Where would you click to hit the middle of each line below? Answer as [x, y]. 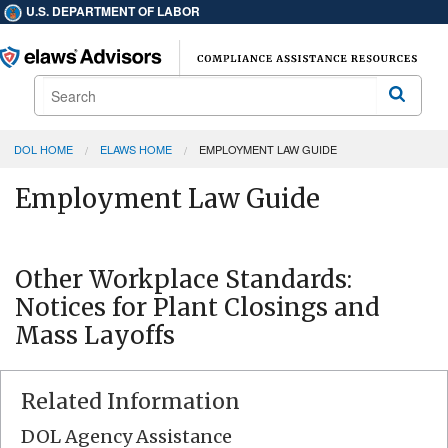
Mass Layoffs [95, 336]
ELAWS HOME [136, 149]
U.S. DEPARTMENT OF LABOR [112, 11]
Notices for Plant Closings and [197, 308]
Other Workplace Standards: [183, 280]
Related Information [130, 402]
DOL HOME [43, 149]
